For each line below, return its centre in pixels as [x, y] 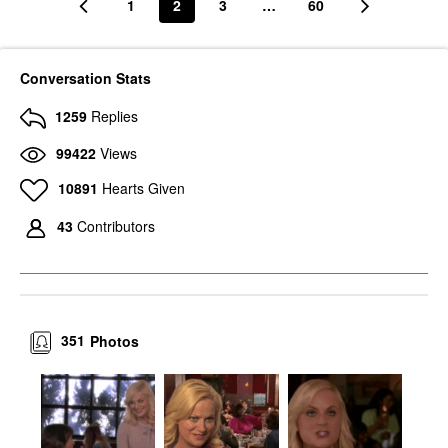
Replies [114, 116]
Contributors [116, 226]
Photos [115, 340]
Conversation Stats [85, 78]
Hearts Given [143, 188]
